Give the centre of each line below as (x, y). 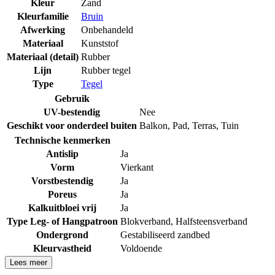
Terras (204, 126)
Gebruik (72, 99)
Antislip (62, 154)
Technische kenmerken (62, 141)
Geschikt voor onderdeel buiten (72, 126)
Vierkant (137, 168)
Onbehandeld (107, 30)
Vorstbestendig (62, 181)
